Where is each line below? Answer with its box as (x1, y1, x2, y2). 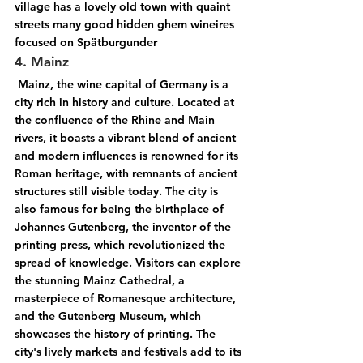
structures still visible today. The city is (15, 184, 221, 199)
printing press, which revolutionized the (15, 237, 228, 253)
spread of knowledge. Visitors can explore (15, 255, 244, 271)
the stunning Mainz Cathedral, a (15, 273, 188, 288)
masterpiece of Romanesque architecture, (15, 291, 239, 306)
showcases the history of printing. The (15, 327, 219, 342)
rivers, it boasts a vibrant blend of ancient (15, 130, 239, 146)
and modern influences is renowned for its (15, 148, 241, 164)
